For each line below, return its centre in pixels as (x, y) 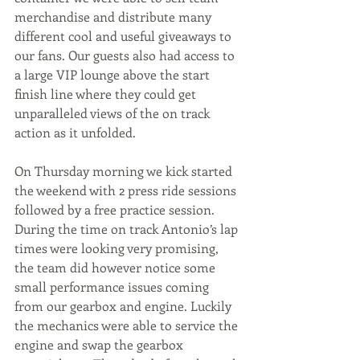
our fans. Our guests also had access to (126, 55)
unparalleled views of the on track (114, 113)
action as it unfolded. (75, 132)
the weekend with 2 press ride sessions (127, 190)
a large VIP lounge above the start (114, 74)
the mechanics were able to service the (128, 325)
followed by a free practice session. (116, 209)
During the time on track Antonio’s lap (128, 229)
